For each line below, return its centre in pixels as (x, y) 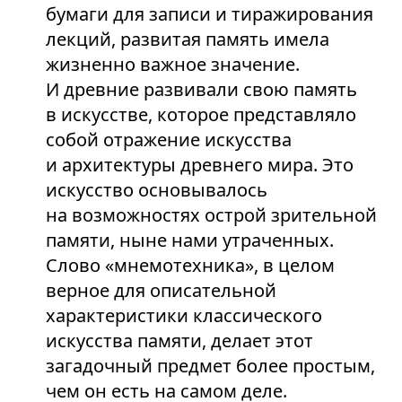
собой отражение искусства (168, 140)
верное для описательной (161, 290)
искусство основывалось (156, 190)
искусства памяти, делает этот (179, 341)
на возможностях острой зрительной (211, 215)
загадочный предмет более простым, (210, 366)
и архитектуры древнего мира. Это (199, 165)
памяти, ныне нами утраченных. (189, 240)
